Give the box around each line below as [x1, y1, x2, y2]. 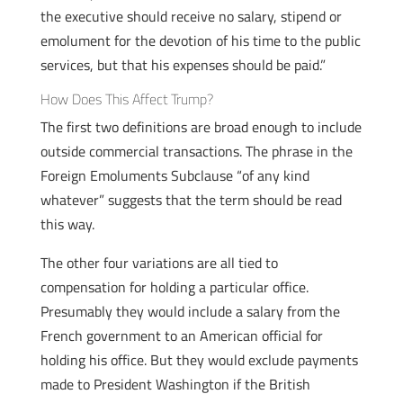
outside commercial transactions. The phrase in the [40, 140, 353, 162]
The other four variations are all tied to [40, 252, 278, 273]
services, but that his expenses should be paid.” [40, 54, 326, 76]
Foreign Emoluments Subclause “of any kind [40, 165, 309, 186]
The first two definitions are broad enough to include [40, 116, 362, 138]
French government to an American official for [40, 325, 323, 346]
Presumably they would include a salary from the [40, 300, 340, 322]
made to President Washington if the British [40, 373, 310, 395]
